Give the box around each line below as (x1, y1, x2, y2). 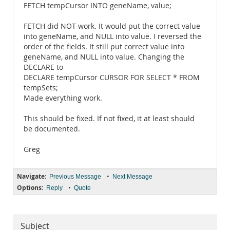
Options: (17, 183, 43, 192)
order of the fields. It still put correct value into (24, 42, 184, 51)
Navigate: (17, 172, 46, 181)
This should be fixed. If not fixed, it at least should (24, 114, 195, 123)
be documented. (24, 124, 80, 133)
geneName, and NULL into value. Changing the (24, 52, 184, 62)
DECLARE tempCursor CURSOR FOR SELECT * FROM (24, 73, 200, 82)
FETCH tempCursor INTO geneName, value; (24, 1, 171, 10)
